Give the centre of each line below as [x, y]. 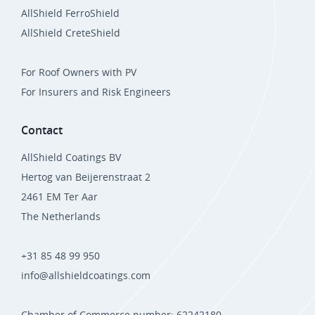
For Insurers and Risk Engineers [96, 92]
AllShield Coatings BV [71, 157]
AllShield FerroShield [70, 13]
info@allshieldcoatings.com [86, 276]
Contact [42, 130]
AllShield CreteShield [71, 33]
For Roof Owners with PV [79, 72]
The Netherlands [61, 217]
